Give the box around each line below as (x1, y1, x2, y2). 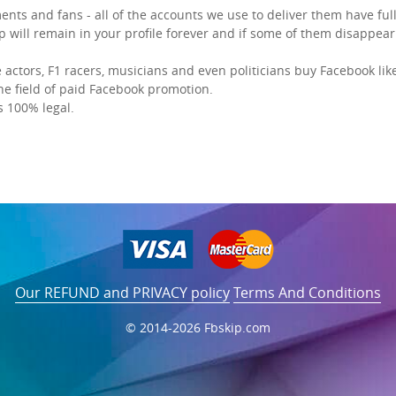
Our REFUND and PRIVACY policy (15, 283, 230, 302)
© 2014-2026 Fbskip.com (126, 319, 270, 336)
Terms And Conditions (233, 283, 381, 302)
